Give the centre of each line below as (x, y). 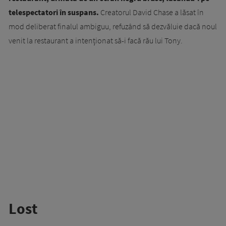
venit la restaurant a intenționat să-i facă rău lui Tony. (96, 41)
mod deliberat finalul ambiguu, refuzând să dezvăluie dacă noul (113, 26)
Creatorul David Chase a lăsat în (151, 12)
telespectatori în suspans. (54, 12)
